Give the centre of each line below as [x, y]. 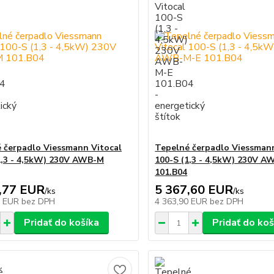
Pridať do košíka [61, 223]
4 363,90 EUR [183, 202]
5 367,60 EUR [194, 190]
